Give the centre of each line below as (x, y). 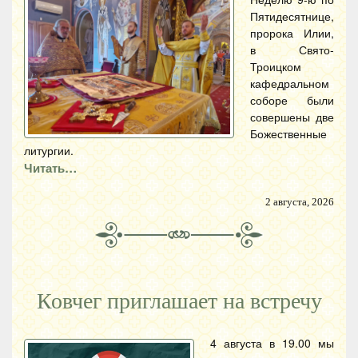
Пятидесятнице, (292, 16)
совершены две (292, 116)
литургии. (49, 150)
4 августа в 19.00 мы (272, 342)
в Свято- (292, 49)
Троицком (276, 66)
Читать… (50, 167)
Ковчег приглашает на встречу (179, 301)
